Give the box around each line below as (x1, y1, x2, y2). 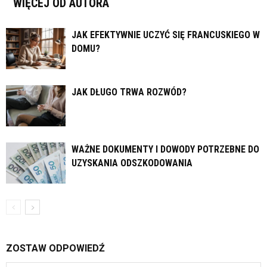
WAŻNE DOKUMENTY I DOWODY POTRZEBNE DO (72, 144, 259, 156)
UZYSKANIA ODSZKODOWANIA (72, 157, 193, 169)
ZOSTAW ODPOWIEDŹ (6, 243, 105, 254)
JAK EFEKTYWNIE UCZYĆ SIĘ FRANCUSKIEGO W (72, 29, 260, 41)
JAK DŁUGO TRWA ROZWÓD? (72, 86, 187, 98)
